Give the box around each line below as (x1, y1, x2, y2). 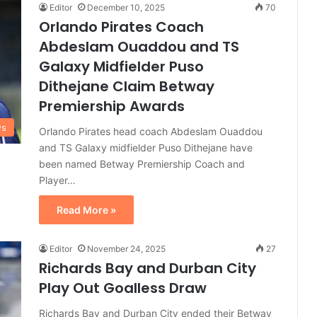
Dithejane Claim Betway (39, 76, 214, 96)
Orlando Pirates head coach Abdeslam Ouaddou (39, 125, 263, 137)
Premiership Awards (39, 96, 185, 116)
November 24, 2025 (87, 243, 166, 254)
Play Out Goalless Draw (39, 278, 207, 298)
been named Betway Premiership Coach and (39, 158, 245, 170)
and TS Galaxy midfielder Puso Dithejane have (39, 142, 253, 154)
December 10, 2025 (87, 2, 165, 13)
